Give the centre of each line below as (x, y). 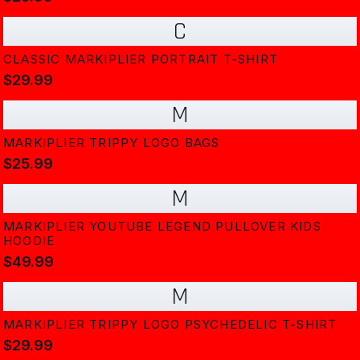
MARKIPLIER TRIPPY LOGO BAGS (112, 143)
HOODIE (29, 241)
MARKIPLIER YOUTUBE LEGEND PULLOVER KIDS (162, 226)
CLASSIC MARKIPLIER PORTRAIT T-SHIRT (141, 59)
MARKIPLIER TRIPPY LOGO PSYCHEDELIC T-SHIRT (170, 324)
